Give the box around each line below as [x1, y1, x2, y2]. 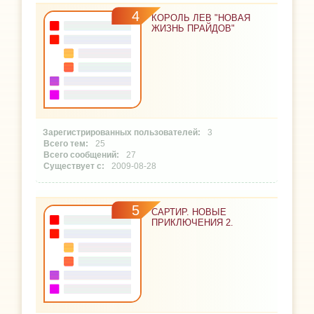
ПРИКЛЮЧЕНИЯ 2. [151, 217, 234, 228]
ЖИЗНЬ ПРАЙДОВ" [151, 23, 235, 34]
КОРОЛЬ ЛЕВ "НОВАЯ [151, 13, 251, 24]
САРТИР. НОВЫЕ [151, 207, 227, 218]
